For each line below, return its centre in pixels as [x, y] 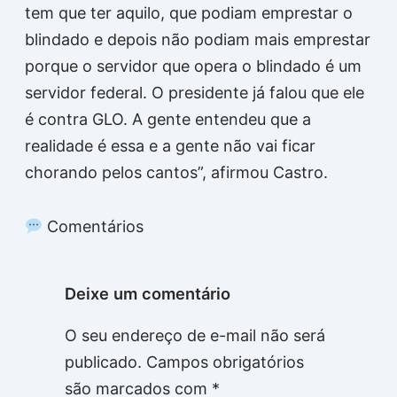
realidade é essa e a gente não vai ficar [170, 145]
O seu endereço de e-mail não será [195, 336]
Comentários [93, 226]
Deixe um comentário [147, 293]
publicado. [103, 362]
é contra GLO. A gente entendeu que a [167, 119]
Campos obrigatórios [225, 362]
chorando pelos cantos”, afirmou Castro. [176, 172]
